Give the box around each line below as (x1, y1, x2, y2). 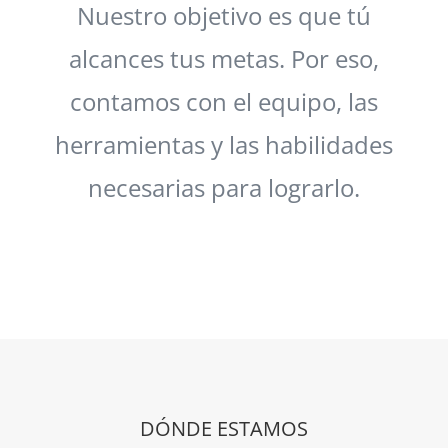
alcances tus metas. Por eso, (68, 41, 379, 75)
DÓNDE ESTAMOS (139, 414, 308, 442)
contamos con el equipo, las (69, 84, 378, 118)
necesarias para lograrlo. (87, 170, 360, 204)
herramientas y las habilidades (54, 127, 393, 161)
